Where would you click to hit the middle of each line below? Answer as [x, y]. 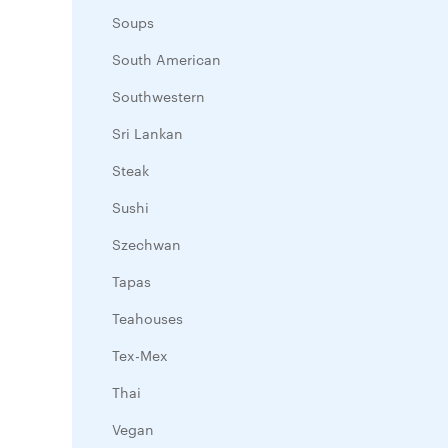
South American [166, 59]
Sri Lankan [147, 133]
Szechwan [146, 244]
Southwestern [158, 96]
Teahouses [147, 318]
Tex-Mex [140, 355]
